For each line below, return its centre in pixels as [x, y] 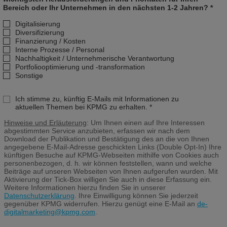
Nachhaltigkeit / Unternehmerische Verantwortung [95, 58]
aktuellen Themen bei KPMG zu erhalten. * [84, 107]
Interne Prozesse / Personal [60, 50]
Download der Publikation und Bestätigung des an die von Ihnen [107, 139]
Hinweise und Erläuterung [45, 123]
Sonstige [29, 75]
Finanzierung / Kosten [50, 41]
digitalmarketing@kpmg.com [50, 212]
